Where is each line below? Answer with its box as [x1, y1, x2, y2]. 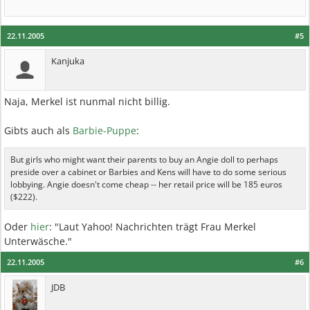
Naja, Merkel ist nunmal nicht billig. [4, 95, 170, 108]
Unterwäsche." [4, 235, 72, 248]
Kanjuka [51, 55, 84, 67]
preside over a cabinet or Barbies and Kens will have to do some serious [10, 166, 286, 178]
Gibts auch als [4, 124, 73, 137]
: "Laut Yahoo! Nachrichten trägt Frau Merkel [49, 220, 256, 233]
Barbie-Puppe [73, 124, 136, 137]
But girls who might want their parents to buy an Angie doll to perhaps [10, 154, 278, 165]
